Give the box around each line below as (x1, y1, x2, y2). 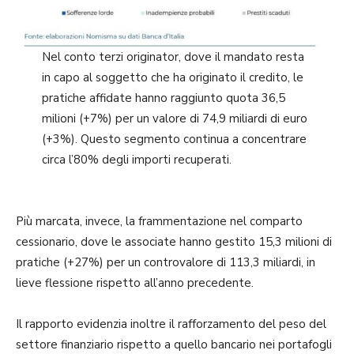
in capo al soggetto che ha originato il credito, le (41, 70, 303, 86)
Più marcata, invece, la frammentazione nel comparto (16, 213, 303, 230)
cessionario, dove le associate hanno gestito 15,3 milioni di (16, 234, 332, 250)
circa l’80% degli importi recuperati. (41, 152, 232, 168)
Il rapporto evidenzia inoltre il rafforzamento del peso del (16, 316, 326, 333)
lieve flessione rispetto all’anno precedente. (16, 275, 254, 292)
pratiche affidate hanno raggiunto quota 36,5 (41, 90, 285, 107)
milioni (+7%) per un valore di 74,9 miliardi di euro (41, 111, 307, 127)
